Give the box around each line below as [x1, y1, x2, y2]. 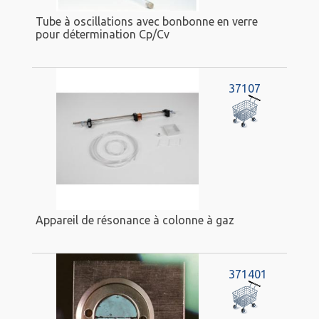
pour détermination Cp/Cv [36, 27, 169, 41]
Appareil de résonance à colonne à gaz [36, 213, 234, 226]
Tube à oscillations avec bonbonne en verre [36, 14, 258, 28]
